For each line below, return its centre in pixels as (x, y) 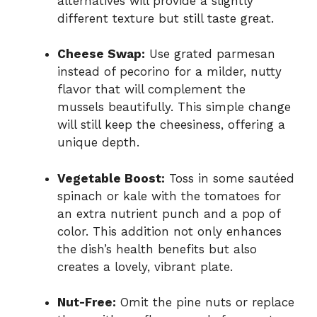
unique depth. (98, 143)
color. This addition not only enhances (169, 231)
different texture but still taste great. (166, 18)
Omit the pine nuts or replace (205, 302)
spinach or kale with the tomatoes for (169, 196)
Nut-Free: (87, 302)
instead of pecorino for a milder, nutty (169, 72)
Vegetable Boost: (111, 178)
